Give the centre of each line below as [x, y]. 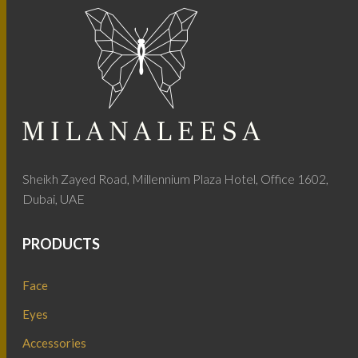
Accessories [55, 343]
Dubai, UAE [54, 199]
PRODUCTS [62, 244]
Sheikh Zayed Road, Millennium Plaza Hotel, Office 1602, [176, 179]
